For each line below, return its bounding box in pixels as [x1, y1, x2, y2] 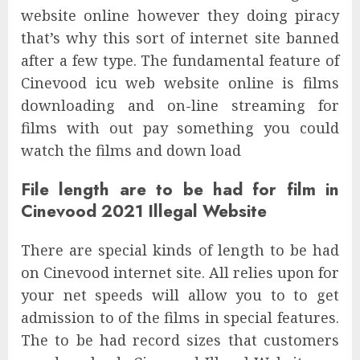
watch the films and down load [21, 141, 241, 161]
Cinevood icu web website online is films [21, 73, 339, 93]
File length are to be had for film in [21, 177, 339, 202]
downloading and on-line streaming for [21, 96, 339, 116]
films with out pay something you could [21, 118, 339, 138]
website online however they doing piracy [21, 6, 339, 26]
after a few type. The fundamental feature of [21, 51, 339, 71]
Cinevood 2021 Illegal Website [21, 198, 267, 224]
